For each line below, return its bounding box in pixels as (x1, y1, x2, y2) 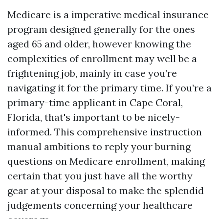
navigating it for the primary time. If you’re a (7, 82, 212, 94)
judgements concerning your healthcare (7, 199, 193, 211)
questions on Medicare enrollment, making (7, 155, 205, 167)
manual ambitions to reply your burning (7, 140, 191, 153)
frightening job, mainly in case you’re (7, 67, 177, 79)
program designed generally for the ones (7, 23, 195, 35)
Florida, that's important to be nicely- (7, 111, 180, 123)
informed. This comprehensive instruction (7, 126, 202, 138)
